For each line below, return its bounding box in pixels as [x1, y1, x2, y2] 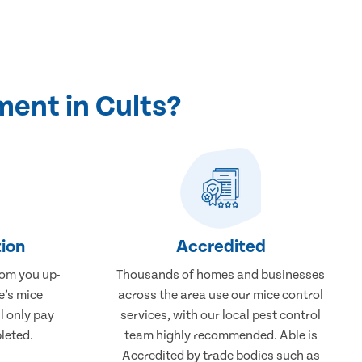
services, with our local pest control [120, 307, 322, 322]
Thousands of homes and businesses [116, 267, 326, 282]
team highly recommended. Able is [124, 327, 318, 343]
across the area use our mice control [118, 287, 324, 302]
